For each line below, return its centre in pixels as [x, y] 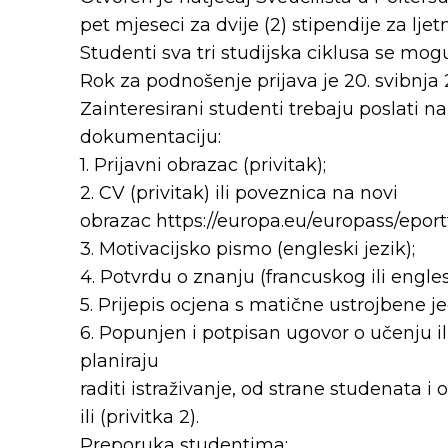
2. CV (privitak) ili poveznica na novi [239, 192]
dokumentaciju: [150, 136]
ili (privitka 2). [139, 416]
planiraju [119, 360]
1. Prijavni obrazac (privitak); [203, 164]
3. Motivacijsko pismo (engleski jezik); [247, 248]
